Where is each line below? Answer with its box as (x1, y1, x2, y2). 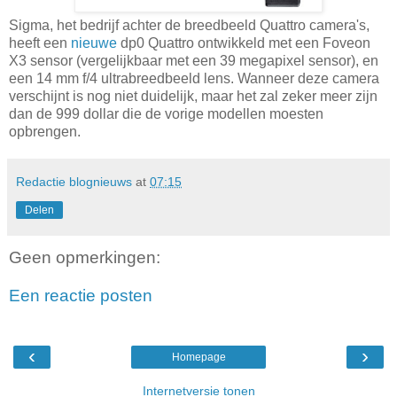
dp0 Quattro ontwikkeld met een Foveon (117, 35, 370, 51)
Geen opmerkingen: (9, 247, 160, 267)
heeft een (9, 35, 71, 51)
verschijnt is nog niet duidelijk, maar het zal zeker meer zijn (9, 88, 378, 104)
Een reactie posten (9, 286, 152, 306)
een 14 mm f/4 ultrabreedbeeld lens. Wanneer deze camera (9, 70, 379, 86)
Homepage (171, 350, 226, 363)
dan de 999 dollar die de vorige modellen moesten (9, 105, 323, 121)
